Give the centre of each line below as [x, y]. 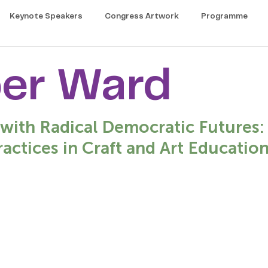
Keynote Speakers [46, 17]
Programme [224, 17]
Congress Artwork [142, 17]
